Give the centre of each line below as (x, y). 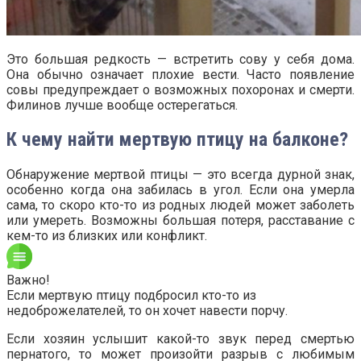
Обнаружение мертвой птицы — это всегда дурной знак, (180, 175)
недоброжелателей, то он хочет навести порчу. (147, 311)
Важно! (28, 280)
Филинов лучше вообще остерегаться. (122, 105)
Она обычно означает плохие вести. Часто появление (180, 74)
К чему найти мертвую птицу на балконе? (177, 140)
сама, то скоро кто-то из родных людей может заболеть (180, 205)
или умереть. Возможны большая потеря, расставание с (180, 221)
